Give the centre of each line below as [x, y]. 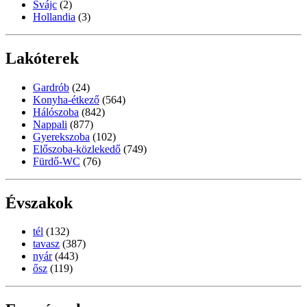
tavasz [46, 244]
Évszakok [39, 202]
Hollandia [54, 16]
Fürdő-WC [57, 161]
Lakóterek [42, 58]
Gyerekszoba [61, 136]
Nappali [50, 124]
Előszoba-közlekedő [77, 149]
